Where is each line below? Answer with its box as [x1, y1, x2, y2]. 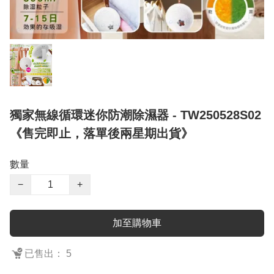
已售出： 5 [24, 248, 72, 259]
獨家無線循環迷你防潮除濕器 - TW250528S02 [10, 108, 261, 122]
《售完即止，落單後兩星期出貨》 [10, 127, 193, 141]
